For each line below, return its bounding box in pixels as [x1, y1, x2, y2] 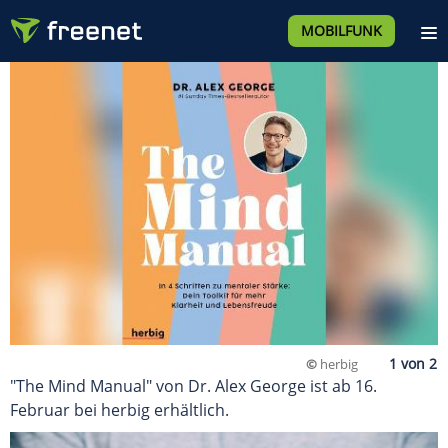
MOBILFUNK [300, 21, 382, 40]
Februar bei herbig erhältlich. [10, 399, 229, 422]
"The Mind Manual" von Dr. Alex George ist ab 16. [10, 375, 377, 398]
